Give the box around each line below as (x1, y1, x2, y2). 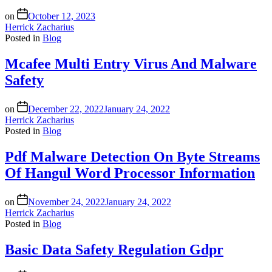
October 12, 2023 (28, 11, 95, 22)
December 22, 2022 (28, 104, 104, 115)
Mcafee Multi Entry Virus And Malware (5, 56, 257, 72)
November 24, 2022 (28, 197, 105, 207)
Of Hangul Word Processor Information (5, 165, 255, 182)
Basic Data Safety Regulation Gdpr (5, 241, 223, 257)
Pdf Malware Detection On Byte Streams (5, 149, 260, 165)
